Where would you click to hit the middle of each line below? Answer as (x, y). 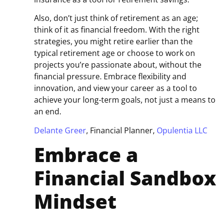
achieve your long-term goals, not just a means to (125, 100)
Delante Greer (60, 130)
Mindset (75, 201)
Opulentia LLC (182, 130)
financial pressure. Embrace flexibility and (110, 77)
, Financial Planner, (121, 130)
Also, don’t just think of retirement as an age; (116, 18)
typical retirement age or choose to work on (115, 53)
